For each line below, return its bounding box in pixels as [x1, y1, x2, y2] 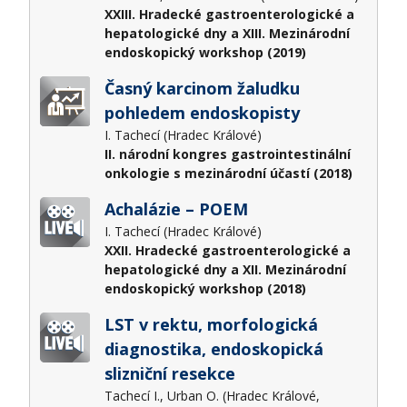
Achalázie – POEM [104, 197, 248, 220]
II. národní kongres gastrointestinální [104, 144, 351, 163]
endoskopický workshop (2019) [104, 43, 306, 61]
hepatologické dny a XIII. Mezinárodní [104, 24, 350, 42]
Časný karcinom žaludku [104, 76, 300, 99]
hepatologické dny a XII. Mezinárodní [104, 260, 346, 278]
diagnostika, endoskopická [104, 337, 323, 360]
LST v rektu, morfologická [104, 313, 318, 335]
